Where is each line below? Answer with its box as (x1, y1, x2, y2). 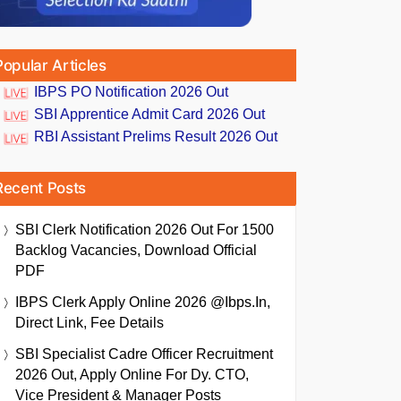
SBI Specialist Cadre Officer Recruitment (15, 346, 273, 362)
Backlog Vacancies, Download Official (15, 242, 257, 258)
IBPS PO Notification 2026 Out (34, 84, 228, 99)
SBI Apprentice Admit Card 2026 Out (34, 107, 265, 123)
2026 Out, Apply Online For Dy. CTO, (15, 366, 249, 382)
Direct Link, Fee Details (15, 314, 164, 330)
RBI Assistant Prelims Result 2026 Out (34, 129, 277, 145)
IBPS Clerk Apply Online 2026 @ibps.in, (15, 294, 270, 310)
